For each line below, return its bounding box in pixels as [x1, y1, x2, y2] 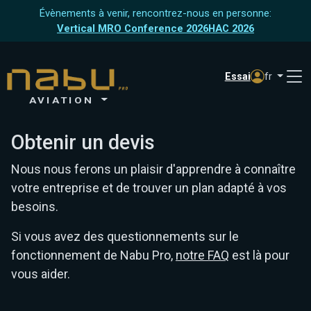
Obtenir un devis [11, 131, 155, 154]
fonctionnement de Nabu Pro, [11, 248, 176, 262]
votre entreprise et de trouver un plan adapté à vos [11, 180, 287, 195]
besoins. [11, 199, 58, 214]
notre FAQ [176, 248, 229, 262]
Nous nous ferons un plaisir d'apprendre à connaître [11, 162, 296, 176]
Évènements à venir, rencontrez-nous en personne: [40, 7, 271, 19]
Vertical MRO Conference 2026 [57, 22, 208, 35]
